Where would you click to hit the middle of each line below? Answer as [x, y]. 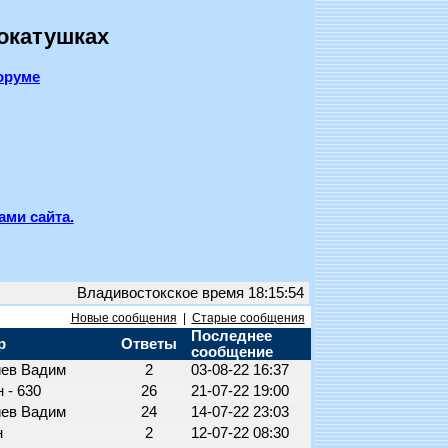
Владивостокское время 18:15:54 [190, 293]
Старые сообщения [248, 318]
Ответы [150, 344]
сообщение [231, 352]
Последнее [231, 336]
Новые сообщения [123, 318]
